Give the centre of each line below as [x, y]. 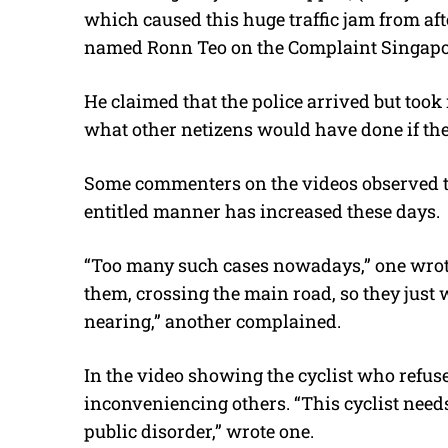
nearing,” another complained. [212, 321]
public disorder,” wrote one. [199, 431]
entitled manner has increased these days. [262, 211]
